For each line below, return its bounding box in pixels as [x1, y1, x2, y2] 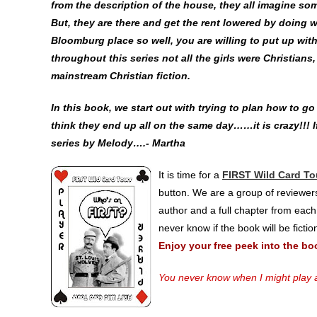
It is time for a [158, 168, 222, 180]
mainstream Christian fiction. [51, 69, 190, 81]
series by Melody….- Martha [51, 137, 185, 149]
